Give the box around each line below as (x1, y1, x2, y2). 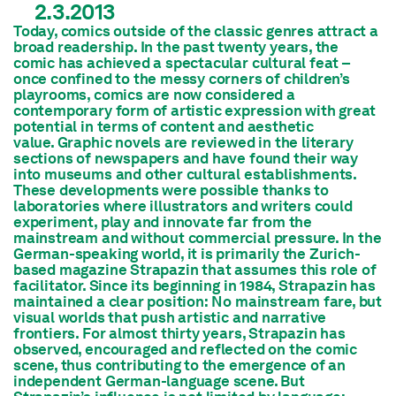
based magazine (13, 261, 131, 279)
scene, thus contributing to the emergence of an (13, 356, 346, 375)
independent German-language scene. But (13, 372, 305, 391)
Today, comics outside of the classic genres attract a (13, 22, 378, 41)
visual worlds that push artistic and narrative (13, 308, 327, 327)
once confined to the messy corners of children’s (13, 70, 350, 88)
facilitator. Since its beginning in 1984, (13, 277, 279, 295)
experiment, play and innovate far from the (13, 213, 313, 232)
